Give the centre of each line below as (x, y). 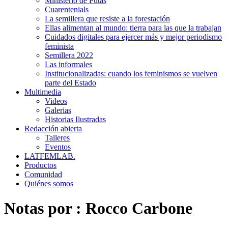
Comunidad (43, 174)
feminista (59, 46)
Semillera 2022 (69, 55)
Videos (56, 101)
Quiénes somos (49, 183)
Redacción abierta (53, 129)
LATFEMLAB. (50, 156)
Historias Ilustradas (75, 119)
